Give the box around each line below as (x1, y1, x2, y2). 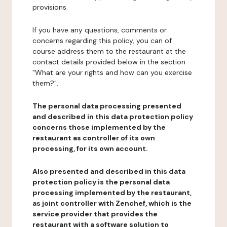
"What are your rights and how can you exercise (32, 68, 192, 77)
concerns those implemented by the (32, 123, 166, 132)
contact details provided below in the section (32, 57, 185, 66)
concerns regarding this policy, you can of (32, 36, 172, 45)
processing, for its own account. (32, 144, 148, 153)
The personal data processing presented (32, 101, 181, 110)
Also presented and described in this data (32, 167, 185, 176)
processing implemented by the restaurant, (32, 188, 192, 197)
